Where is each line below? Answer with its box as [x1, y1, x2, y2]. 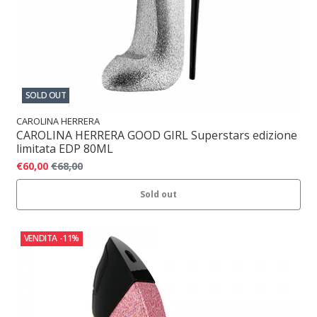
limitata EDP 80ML [16, 140, 113, 156]
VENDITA [23, 232, 57, 245]
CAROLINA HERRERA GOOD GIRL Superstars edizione [16, 127, 297, 143]
